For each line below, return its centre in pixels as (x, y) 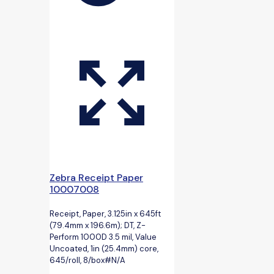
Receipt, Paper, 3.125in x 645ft (105, 213)
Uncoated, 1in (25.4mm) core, (104, 248)
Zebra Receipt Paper (96, 177)
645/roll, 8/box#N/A (87, 260)
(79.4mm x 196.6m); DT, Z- (98, 225)
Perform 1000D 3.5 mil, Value (103, 237)
